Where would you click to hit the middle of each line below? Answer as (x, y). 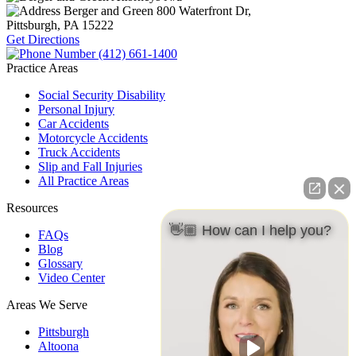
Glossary (60, 264)
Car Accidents (74, 124)
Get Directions (43, 40)
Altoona (58, 346)
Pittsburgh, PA (44, 25)
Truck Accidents (79, 153)
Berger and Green (108, 11)
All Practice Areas (83, 181)
